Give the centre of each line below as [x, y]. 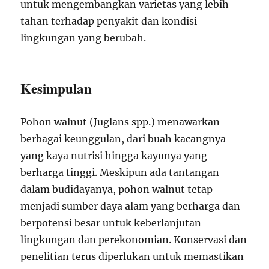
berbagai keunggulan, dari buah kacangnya [123, 139]
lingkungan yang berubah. [83, 38]
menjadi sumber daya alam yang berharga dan [131, 206]
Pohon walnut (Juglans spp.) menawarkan [120, 122]
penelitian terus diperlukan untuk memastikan [132, 256]
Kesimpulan [56, 88]
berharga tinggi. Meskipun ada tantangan [120, 172]
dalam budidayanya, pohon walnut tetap [117, 189]
